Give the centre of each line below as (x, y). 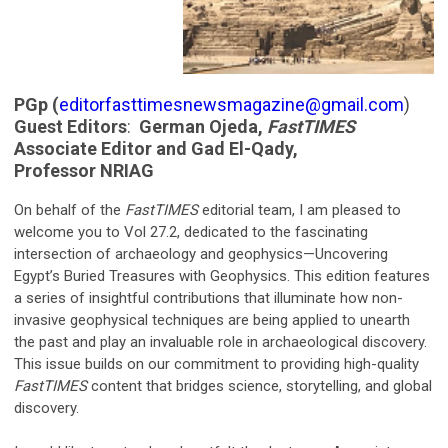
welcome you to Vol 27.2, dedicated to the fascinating (191, 231)
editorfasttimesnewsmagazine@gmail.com (231, 104)
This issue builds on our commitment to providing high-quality (216, 363)
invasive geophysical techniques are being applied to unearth (212, 319)
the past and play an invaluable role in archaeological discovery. (220, 341)
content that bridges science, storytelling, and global (259, 385)
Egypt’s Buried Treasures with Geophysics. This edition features (222, 275)
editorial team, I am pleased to (299, 209)
